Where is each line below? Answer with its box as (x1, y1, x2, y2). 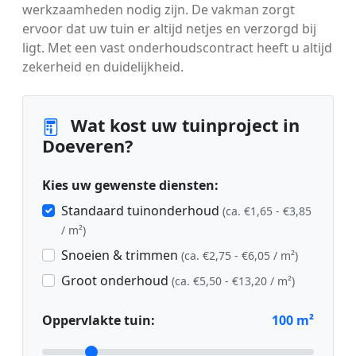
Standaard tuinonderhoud (61, 201, 222, 219)
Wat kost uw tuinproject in (66, 113, 300, 137)
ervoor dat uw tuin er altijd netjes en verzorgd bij (22, 19, 316, 37)
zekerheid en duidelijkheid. (22, 57, 184, 75)
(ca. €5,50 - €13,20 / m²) (172, 273, 295, 288)
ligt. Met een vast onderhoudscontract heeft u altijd (22, 38, 332, 56)
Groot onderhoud (61, 271, 172, 289)
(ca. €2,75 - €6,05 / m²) (181, 247, 298, 263)
